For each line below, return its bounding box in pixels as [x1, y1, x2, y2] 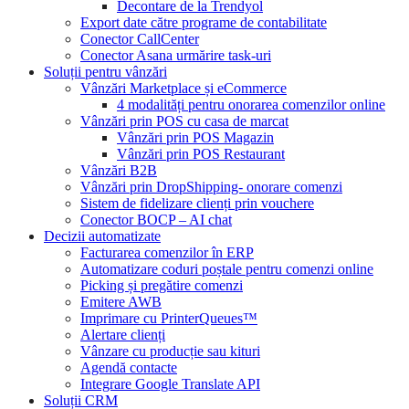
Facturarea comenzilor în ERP [80, 245, 254, 260]
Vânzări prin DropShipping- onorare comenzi [80, 179, 342, 194]
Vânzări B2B [80, 163, 157, 178]
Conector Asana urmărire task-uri [80, 47, 271, 63]
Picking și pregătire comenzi [80, 278, 243, 293]
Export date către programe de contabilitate [80, 15, 327, 30]
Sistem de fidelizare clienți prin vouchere [80, 195, 314, 211]
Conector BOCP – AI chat [80, 212, 232, 227]
